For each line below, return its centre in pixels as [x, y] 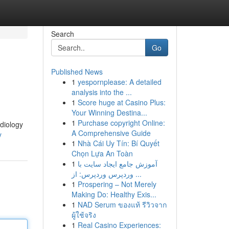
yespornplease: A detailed [119, 82]
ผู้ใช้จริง [84, 215]
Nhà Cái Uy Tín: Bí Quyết [118, 143]
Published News [77, 72]
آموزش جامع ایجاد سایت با [117, 164]
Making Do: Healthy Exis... [114, 194]
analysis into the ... [101, 92]
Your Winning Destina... [109, 112]
